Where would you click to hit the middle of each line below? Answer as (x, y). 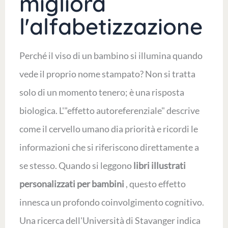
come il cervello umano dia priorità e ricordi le (108, 129)
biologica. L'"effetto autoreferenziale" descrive (109, 110)
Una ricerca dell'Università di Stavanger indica (110, 220)
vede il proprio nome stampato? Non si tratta (107, 74)
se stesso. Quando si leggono (76, 165)
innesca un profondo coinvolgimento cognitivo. (111, 202)
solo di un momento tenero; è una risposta (102, 92)
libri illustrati (159, 165)
